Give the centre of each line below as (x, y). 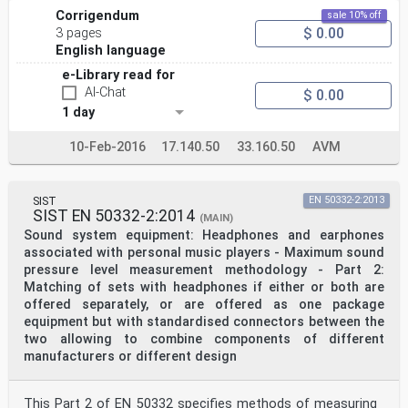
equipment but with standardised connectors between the (204, 322)
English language (111, 51)
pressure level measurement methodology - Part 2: (171, 270)
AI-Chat (105, 93)
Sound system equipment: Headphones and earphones (204, 236)
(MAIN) (216, 219)
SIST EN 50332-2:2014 (114, 216)
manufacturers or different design (130, 357)
